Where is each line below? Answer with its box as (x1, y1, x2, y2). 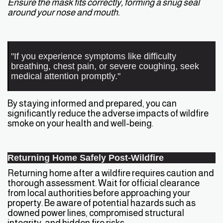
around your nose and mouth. (7, 6, 120, 17)
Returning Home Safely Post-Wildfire (7, 152, 164, 163)
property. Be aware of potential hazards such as (7, 197, 196, 208)
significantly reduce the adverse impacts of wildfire (7, 108, 209, 118)
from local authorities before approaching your (7, 187, 190, 198)
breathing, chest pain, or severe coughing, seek (11, 60, 199, 71)
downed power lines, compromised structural (7, 207, 184, 218)
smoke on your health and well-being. (7, 117, 153, 128)
